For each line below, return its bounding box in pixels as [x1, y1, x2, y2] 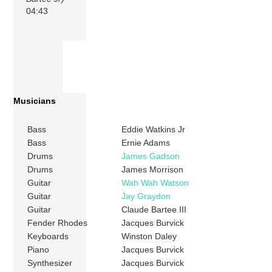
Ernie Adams [121, 138, 171, 148]
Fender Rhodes [27, 218, 88, 228]
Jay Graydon [121, 191, 171, 202]
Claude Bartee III [121, 205, 187, 215]
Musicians [13, 96, 56, 106]
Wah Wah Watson [121, 178, 189, 188]
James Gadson [121, 151, 180, 161]
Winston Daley [121, 231, 177, 242]
